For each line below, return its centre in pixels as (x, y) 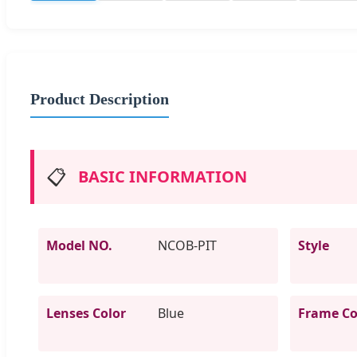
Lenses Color (86, 313)
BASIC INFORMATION (163, 176)
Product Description (100, 98)
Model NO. (79, 245)
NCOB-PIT (187, 245)
